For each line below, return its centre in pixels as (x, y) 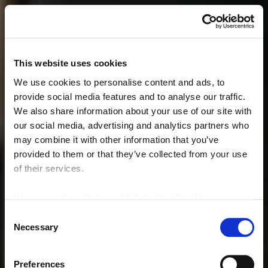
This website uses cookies (71, 63)
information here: (50, 211)
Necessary (36, 227)
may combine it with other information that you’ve (116, 139)
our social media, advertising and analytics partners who (131, 125)
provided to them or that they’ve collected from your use (130, 154)
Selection (22, 230)
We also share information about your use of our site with (133, 111)
